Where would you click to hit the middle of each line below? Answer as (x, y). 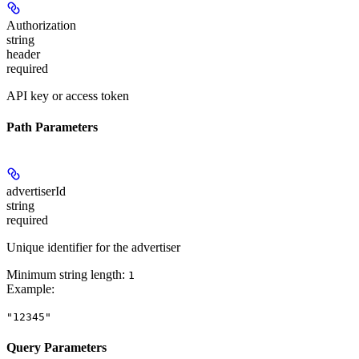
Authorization (41, 25)
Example (29, 288)
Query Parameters (56, 347)
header (23, 54)
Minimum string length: (67, 274)
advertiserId (36, 191)
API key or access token (68, 95)
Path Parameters (52, 127)
